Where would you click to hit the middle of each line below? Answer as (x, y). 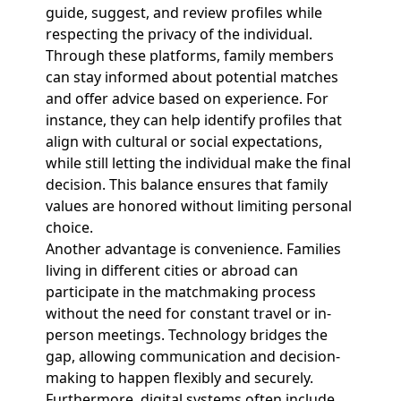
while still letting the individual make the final (198, 163)
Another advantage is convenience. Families (193, 249)
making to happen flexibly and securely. (179, 378)
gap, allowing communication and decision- (192, 356)
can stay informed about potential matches (192, 77)
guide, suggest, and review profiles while (183, 13)
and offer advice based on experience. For (187, 98)
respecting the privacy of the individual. (179, 34)
